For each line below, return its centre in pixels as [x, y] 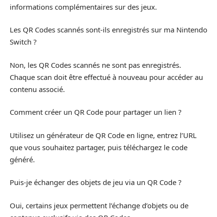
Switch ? [23, 42]
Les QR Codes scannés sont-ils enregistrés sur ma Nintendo [108, 30]
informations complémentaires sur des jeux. [83, 7]
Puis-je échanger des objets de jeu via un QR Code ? [96, 182]
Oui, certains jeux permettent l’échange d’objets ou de [99, 205]
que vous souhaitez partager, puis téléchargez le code [99, 147]
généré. [22, 159]
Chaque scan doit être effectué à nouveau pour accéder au [106, 77]
